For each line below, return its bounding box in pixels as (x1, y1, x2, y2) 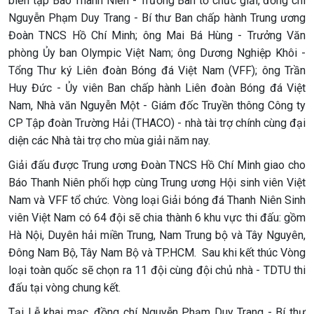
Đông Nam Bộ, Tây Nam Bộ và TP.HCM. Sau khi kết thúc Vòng (8, 246, 306, 259)
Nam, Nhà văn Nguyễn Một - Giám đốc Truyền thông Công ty (8, 99, 306, 112)
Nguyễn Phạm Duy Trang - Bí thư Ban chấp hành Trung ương (8, 11, 306, 25)
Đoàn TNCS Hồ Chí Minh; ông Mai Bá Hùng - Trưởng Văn (8, 29, 306, 42)
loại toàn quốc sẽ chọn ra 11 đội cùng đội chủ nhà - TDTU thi (8, 264, 306, 277)
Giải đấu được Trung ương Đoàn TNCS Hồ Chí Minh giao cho (8, 158, 306, 172)
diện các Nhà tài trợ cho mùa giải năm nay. (8, 134, 210, 147)
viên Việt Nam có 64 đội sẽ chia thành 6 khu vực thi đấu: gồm (8, 211, 306, 224)
